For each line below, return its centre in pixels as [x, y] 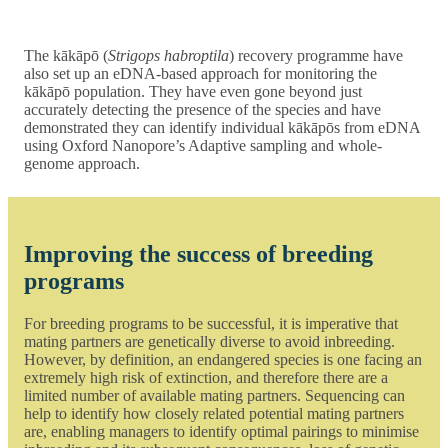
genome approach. [82, 163]
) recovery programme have [316, 55]
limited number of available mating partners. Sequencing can [214, 395]
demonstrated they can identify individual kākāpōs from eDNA [222, 127]
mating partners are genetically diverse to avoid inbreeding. [209, 341]
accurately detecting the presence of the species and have [202, 109]
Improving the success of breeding [198, 253]
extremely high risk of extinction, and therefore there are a [206, 377]
